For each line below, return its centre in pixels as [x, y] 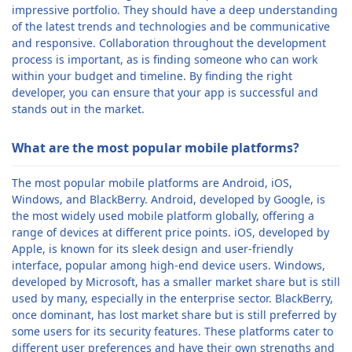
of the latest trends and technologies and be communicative [171, 26]
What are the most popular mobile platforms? [156, 148]
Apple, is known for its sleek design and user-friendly [152, 249]
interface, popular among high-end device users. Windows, [169, 265]
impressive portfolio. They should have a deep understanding [175, 10]
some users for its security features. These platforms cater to [172, 331]
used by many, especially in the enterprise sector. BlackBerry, [172, 298]
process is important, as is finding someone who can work [165, 59]
